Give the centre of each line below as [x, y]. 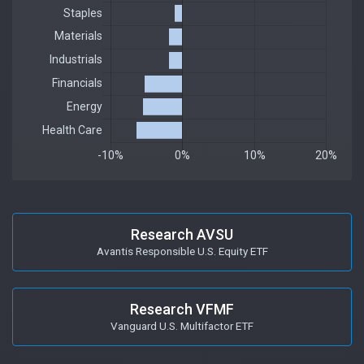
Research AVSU [182, 234]
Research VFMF [182, 309]
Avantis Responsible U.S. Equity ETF [182, 251]
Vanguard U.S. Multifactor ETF [182, 325]
